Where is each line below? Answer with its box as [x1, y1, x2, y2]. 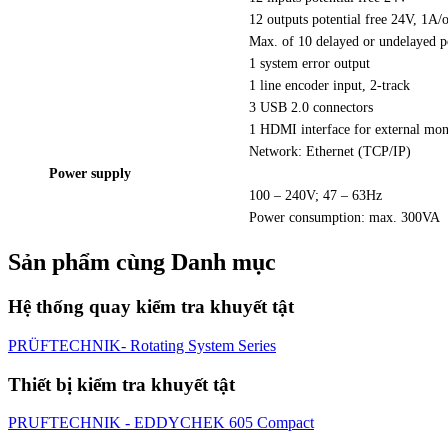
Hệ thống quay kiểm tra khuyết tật [8, 296, 294, 318]
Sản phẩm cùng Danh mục [8, 249, 276, 276]
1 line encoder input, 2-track [249, 78, 410, 94]
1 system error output [249, 56, 370, 72]
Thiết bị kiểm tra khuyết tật [8, 373, 235, 395]
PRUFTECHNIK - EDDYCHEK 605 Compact [8, 414, 314, 432]
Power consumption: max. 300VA [249, 210, 440, 226]
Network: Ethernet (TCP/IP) [249, 144, 411, 160]
